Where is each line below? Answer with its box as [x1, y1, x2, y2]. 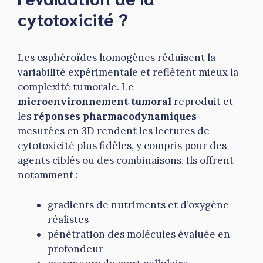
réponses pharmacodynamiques [33, 110, 197, 123]
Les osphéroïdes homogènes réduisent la [18, 51, 215, 65]
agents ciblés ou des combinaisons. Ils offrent [18, 154, 234, 167]
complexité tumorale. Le [18, 80, 134, 94]
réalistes [48, 213, 89, 226]
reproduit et [171, 95, 233, 109]
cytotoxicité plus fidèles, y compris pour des [18, 139, 227, 153]
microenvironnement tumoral [18, 95, 171, 109]
